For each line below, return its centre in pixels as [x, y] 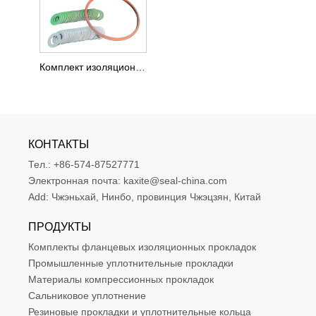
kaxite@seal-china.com [175, 180]
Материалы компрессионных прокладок [121, 279]
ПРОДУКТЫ [60, 226]
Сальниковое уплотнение [87, 295]
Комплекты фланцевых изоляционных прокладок [142, 247]
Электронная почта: [76, 180]
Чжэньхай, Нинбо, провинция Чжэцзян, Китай [156, 196]
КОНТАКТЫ [59, 144]
